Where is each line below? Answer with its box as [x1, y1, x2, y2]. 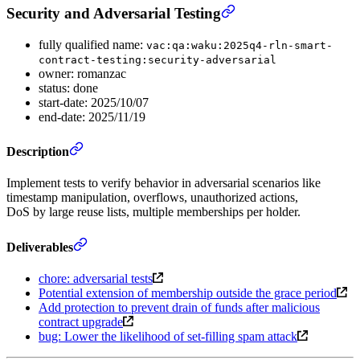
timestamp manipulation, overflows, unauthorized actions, [6, 190, 298, 205]
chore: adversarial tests [39, 272, 153, 286]
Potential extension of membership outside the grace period [39, 286, 337, 301]
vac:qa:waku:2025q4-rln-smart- [146, 39, 333, 51]
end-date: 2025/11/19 [39, 109, 145, 124]
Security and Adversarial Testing [6, 5, 221, 22]
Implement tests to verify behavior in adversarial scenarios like [6, 176, 321, 190]
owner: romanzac [39, 66, 126, 80]
